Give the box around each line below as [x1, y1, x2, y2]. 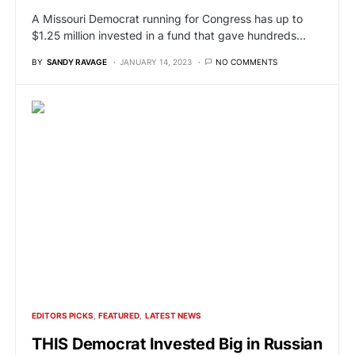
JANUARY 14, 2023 [120, 57, 192, 67]
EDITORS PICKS [32, 311, 94, 320]
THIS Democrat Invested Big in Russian [32, 334, 323, 353]
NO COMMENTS [216, 57, 277, 67]
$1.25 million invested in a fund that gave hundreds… [32, 29, 306, 42]
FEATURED [98, 311, 140, 320]
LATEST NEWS [144, 311, 201, 320]
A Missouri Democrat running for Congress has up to [32, 12, 303, 25]
